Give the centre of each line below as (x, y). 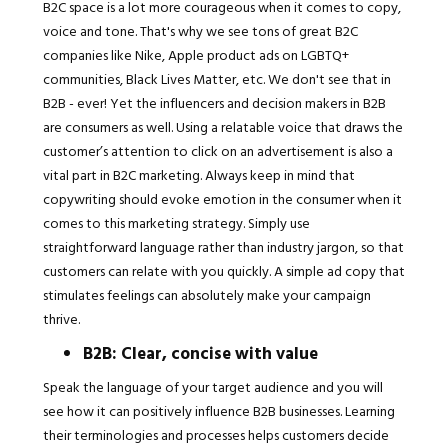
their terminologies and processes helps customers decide (215, 435)
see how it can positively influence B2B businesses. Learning (218, 411)
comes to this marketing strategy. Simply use (176, 223)
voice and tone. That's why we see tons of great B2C (200, 31)
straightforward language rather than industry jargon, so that (223, 247)
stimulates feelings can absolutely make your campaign (206, 295)
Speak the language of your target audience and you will (212, 387)
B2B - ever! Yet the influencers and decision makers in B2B (214, 103)
